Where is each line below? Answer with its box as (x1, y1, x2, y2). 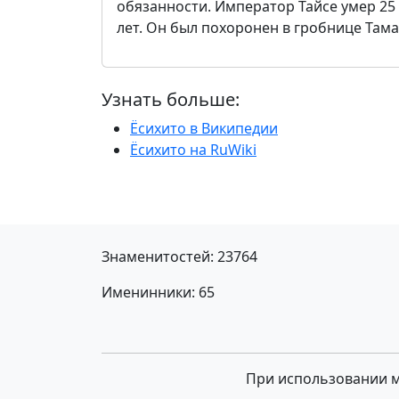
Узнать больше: (102, 87, 240, 111)
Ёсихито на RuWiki (130, 140, 256, 159)
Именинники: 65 (102, 282, 215, 302)
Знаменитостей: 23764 (102, 247, 257, 266)
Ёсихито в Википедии (130, 118, 278, 138)
